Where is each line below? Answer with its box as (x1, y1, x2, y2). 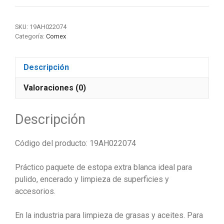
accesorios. (15, 186, 55, 196)
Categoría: (15, 32, 46, 40)
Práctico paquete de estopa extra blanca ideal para (15, 162, 192, 172)
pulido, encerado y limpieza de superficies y (15, 174, 169, 184)
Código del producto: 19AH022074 (15, 138, 136, 148)
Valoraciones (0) (23, 83, 86, 93)
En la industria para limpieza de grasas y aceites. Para (15, 210, 203, 220)
